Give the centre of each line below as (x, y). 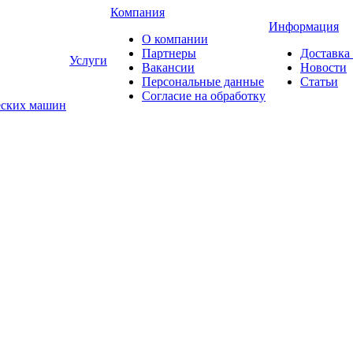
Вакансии (168, 67)
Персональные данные (203, 82)
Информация (304, 26)
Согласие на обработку (204, 96)
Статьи (319, 82)
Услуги (88, 60)
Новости (323, 67)
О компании (175, 39)
